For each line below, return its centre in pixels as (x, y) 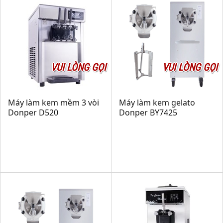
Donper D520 (33, 112)
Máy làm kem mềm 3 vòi (54, 103)
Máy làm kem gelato (157, 103)
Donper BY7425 (148, 112)
